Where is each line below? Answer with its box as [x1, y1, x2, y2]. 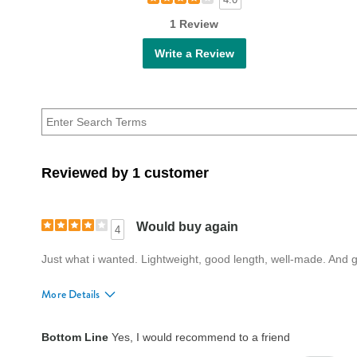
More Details [41, 285, 100, 302]
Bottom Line [41, 330, 108, 343]
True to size [141, 323, 200, 336]
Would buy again [136, 219, 238, 233]
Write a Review [154, 46, 234, 60]
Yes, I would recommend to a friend [108, 330, 290, 343]
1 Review [170, 17, 219, 30]
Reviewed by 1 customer [41, 164, 209, 181]
